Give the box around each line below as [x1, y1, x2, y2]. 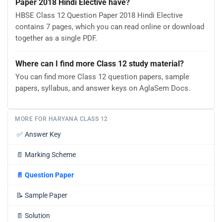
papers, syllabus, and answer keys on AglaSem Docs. [15, 84, 190, 93]
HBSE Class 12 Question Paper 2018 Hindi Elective [15, 11, 183, 20]
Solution [25, 211, 50, 220]
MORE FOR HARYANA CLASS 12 [15, 115, 108, 122]
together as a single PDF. [15, 34, 97, 43]
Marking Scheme [25, 150, 76, 159]
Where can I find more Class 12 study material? [15, 58, 184, 68]
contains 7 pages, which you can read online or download [15, 22, 204, 32]
